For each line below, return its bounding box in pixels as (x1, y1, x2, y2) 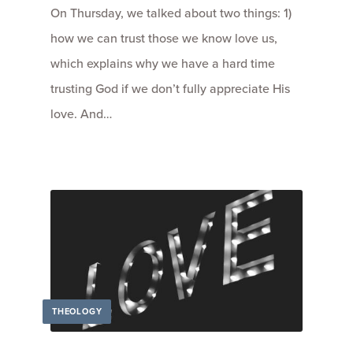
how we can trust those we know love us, (50, 29, 277, 48)
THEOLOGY (52, 305, 102, 318)
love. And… (50, 105, 112, 124)
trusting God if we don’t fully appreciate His (50, 80, 290, 98)
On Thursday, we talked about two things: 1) (50, 4, 292, 23)
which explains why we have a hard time (50, 54, 275, 73)
